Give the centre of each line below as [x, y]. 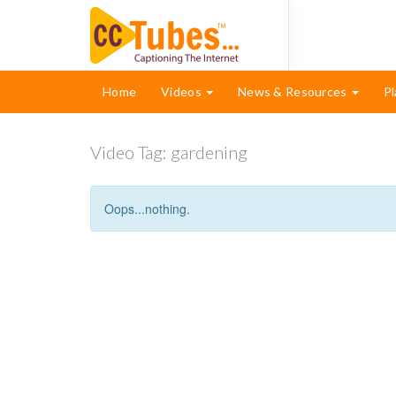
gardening [209, 152]
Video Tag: [130, 152]
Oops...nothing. [147, 209]
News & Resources [294, 91]
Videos [183, 91]
